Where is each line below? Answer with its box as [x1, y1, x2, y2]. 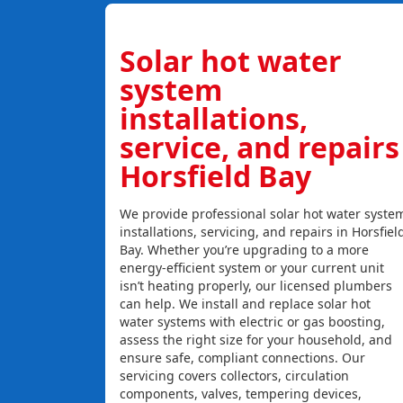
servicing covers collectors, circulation [119, 367, 349, 385]
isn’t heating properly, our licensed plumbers [119, 277, 392, 295]
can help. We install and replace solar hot [119, 295, 371, 313]
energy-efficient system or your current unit [119, 259, 384, 277]
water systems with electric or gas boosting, [119, 313, 385, 331]
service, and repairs [119, 128, 399, 167]
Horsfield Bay [119, 157, 311, 196]
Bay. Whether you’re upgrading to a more [119, 241, 369, 259]
